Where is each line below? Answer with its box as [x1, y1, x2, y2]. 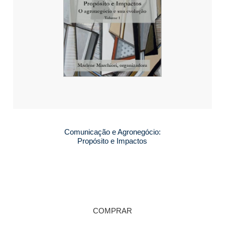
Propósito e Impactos [77, 137, 148, 145]
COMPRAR [92, 206, 132, 215]
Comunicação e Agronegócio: [64, 128, 161, 136]
